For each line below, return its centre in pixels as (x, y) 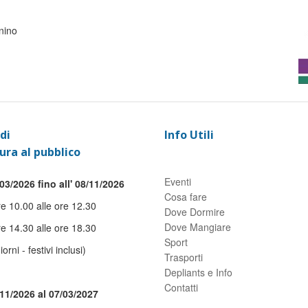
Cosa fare (186, 197)
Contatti (181, 287)
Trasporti (184, 257)
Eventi (178, 181)
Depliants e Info (198, 272)
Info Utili (189, 135)
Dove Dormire (195, 212)
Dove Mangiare (198, 227)
